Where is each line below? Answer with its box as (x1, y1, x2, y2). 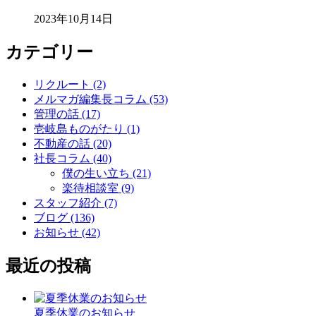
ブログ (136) (34, 212, 95, 224)
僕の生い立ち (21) (62, 167, 151, 180)
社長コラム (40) (34, 152, 111, 165)
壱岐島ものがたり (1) (34, 123, 140, 135)
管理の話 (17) (34, 108, 100, 121)
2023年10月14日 (34, 13, 113, 25)
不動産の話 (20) (34, 138, 111, 150)
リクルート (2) (34, 78, 106, 91)
